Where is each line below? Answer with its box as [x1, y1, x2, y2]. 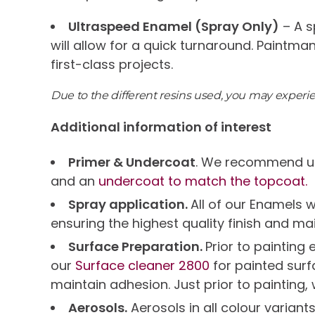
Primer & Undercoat [68, 153, 195, 171]
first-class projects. [51, 56, 173, 73]
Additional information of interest [51, 118, 271, 136]
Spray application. [68, 195, 191, 213]
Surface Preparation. [68, 238, 205, 255]
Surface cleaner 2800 [75, 257, 213, 274]
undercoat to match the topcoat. [98, 172, 307, 190]
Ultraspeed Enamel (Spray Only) [68, 18, 279, 35]
